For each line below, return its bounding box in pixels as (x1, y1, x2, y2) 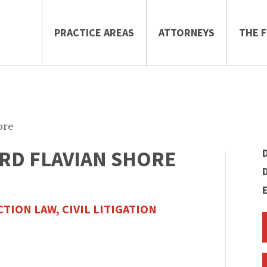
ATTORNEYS (159, 26, 215, 39)
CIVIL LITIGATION (62, 201, 157, 216)
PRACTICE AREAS (54, 26, 134, 39)
